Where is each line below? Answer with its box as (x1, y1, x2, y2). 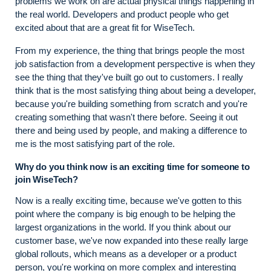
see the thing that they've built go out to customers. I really (15, 71, 243, 82)
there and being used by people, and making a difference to (15, 125, 247, 135)
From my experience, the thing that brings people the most (15, 45, 244, 56)
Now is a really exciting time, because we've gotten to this (15, 195, 242, 206)
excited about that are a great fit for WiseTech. (15, 22, 195, 33)
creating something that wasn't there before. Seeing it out (15, 111, 238, 122)
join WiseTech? (15, 174, 78, 184)
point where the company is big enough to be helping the (15, 208, 235, 219)
